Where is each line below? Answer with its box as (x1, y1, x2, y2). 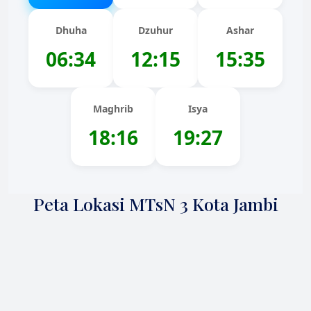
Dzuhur (138, 24, 173, 37)
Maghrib (93, 102, 133, 115)
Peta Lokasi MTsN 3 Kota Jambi (33, 192, 278, 215)
